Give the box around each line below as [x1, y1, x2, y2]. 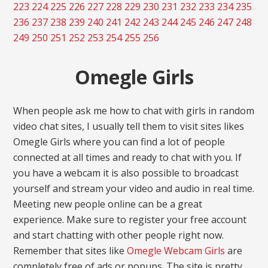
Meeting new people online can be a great [13, 197, 203, 211]
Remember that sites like [13, 244, 127, 257]
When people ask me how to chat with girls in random [13, 104, 255, 117]
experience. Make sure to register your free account [13, 213, 247, 226]
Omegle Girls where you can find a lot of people [13, 135, 226, 148]
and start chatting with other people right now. [13, 229, 224, 242]
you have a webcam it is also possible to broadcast [13, 166, 239, 179]
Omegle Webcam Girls [127, 244, 226, 257]
